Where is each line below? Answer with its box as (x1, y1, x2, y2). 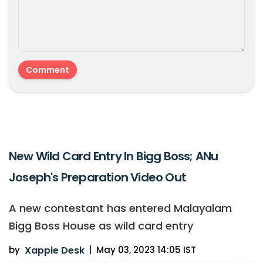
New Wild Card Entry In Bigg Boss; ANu (9, 148, 218, 165)
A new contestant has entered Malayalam (9, 201, 232, 216)
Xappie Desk (24, 244, 85, 258)
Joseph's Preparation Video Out (9, 169, 186, 186)
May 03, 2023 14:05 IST (96, 244, 196, 257)
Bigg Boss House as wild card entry (9, 218, 193, 234)
